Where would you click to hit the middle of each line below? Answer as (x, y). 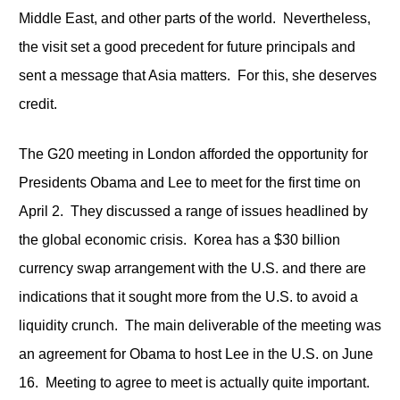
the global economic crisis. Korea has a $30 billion (179, 239)
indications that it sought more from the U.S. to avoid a (188, 296)
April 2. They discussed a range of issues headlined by (193, 211)
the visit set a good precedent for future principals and (187, 46)
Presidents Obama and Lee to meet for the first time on (189, 182)
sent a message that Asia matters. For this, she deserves (197, 75)
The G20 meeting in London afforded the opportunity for (193, 154)
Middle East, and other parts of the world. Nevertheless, (194, 18)
